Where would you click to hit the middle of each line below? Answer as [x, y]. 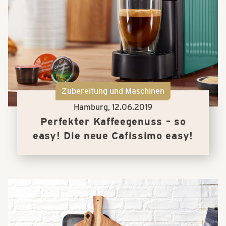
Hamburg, [93, 107]
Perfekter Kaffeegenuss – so [113, 121]
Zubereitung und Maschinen [113, 91]
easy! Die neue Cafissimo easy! [113, 135]
